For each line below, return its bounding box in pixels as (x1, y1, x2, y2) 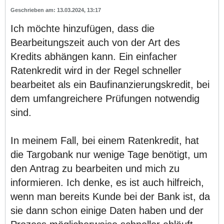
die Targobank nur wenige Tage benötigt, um (10, 148, 207, 160)
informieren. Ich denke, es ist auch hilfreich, (10, 176, 204, 188)
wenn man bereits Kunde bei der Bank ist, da (10, 190, 210, 202)
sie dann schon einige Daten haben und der (10, 204, 203, 216)
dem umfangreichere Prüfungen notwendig (10, 92, 199, 104)
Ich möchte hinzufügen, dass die (10, 22, 154, 34)
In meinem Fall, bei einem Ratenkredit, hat (10, 134, 199, 146)
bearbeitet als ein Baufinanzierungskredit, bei (10, 78, 209, 90)
